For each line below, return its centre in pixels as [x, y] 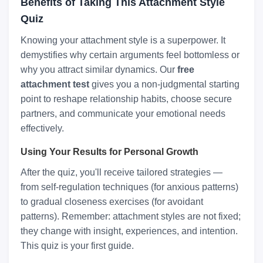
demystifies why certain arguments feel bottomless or [130, 55]
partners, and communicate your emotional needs [123, 114]
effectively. [42, 129]
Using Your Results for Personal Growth [109, 152]
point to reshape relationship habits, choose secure [126, 99]
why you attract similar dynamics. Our [99, 70]
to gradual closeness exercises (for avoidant [112, 202]
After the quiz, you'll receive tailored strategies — [122, 173]
